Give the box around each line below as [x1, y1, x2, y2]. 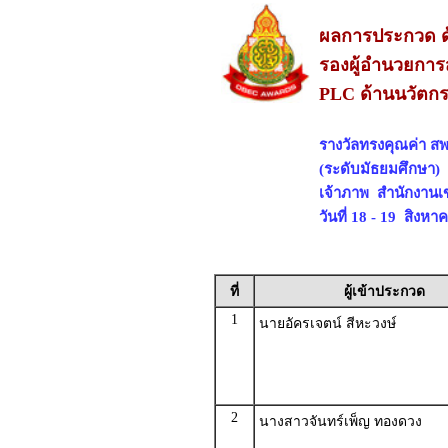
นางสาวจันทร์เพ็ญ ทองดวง [258, 414, 422, 429]
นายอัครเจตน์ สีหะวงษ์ [258, 316, 396, 331]
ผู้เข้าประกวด [343, 284, 425, 299]
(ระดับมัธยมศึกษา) [318, 160, 444, 177]
